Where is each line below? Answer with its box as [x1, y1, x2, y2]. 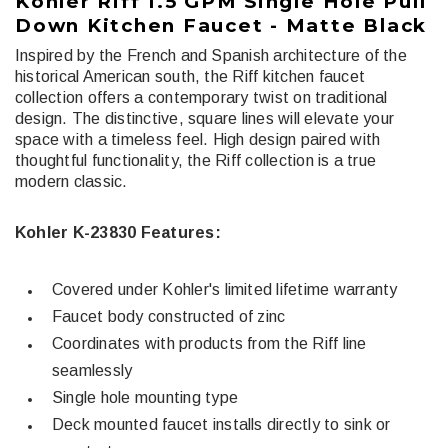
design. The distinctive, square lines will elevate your [15, 110, 395, 127]
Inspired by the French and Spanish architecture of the [15, 47, 407, 64]
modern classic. [15, 173, 128, 190]
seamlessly [52, 362, 133, 379]
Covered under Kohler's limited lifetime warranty [52, 281, 398, 298]
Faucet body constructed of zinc [52, 308, 286, 325]
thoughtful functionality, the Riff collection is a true [15, 152, 377, 169]
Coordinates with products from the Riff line [52, 335, 367, 352]
